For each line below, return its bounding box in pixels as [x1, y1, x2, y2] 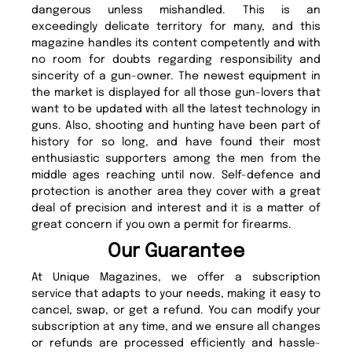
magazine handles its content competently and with [31, 37, 321, 49]
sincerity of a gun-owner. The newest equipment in [31, 70, 321, 82]
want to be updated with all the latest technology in [31, 103, 321, 115]
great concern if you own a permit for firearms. [31, 218, 291, 230]
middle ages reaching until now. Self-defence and [31, 169, 321, 181]
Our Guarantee [107, 241, 245, 262]
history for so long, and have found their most [31, 136, 321, 148]
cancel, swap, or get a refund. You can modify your [31, 304, 321, 316]
